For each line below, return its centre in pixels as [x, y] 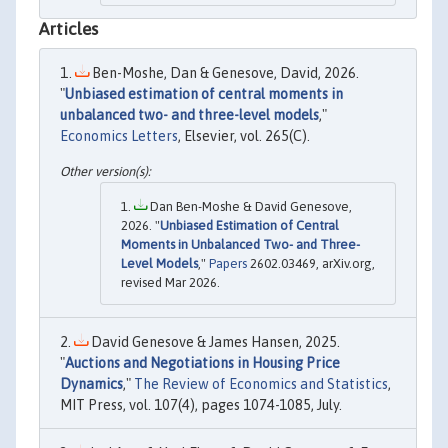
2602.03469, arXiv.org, [311, 264]
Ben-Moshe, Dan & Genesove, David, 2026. [224, 72]
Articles [68, 28]
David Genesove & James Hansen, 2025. [214, 342]
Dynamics [91, 384]
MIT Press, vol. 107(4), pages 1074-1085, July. [201, 405]
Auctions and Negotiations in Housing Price [202, 363]
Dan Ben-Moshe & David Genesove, [249, 207]
